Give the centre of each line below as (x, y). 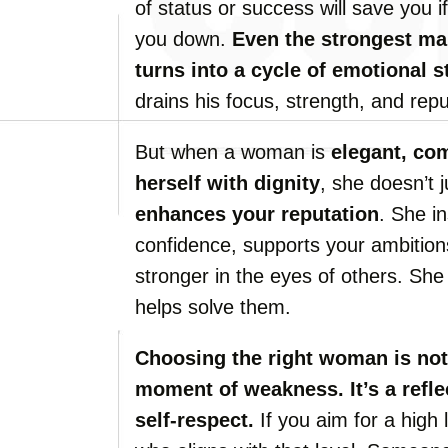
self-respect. (194, 420)
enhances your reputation (257, 214)
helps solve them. (213, 307)
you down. (183, 39)
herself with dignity (227, 183)
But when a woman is (233, 152)
